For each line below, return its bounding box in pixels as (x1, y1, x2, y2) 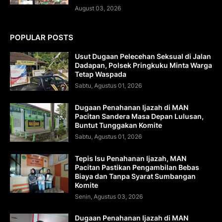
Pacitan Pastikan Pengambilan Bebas (75, 163, 199, 171)
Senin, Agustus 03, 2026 (75, 192, 143, 200)
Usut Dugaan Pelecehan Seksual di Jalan (75, 52, 211, 60)
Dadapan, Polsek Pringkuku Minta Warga (75, 60, 212, 69)
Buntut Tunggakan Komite (75, 120, 162, 129)
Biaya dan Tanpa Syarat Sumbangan (75, 171, 196, 180)
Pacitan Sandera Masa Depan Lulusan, (75, 111, 204, 120)
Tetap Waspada (75, 69, 126, 78)
